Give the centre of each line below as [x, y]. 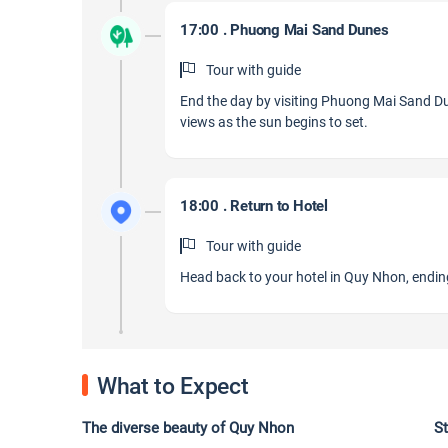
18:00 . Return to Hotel [254, 206]
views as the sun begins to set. [274, 122]
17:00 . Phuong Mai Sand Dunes [284, 30]
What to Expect [173, 386]
